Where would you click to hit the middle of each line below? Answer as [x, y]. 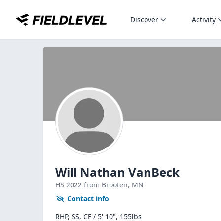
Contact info [88, 199]
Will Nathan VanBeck [117, 172]
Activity [204, 19]
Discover [144, 19]
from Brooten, [108, 185]
